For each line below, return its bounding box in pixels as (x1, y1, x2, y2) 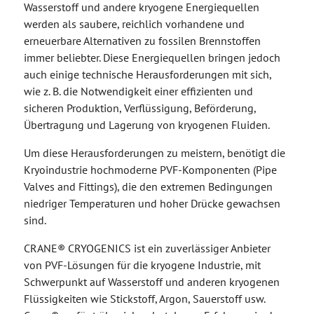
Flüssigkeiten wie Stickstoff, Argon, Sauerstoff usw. (23, 296, 265, 311)
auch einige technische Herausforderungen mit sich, (23, 72, 271, 87)
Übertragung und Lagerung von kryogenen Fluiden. (23, 123, 270, 137)
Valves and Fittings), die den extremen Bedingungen (23, 184, 273, 199)
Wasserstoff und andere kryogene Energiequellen (23, 5, 259, 20)
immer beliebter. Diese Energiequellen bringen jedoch (23, 55, 280, 70)
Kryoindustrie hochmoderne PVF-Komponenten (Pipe (23, 168, 277, 182)
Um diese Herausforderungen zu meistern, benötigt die (23, 151, 285, 165)
